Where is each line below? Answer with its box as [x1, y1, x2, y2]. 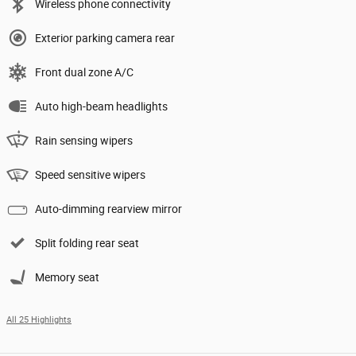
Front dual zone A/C [35, 66, 133, 79]
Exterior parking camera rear [35, 32, 175, 45]
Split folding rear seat [35, 237, 139, 250]
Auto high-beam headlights [35, 100, 168, 114]
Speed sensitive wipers [35, 168, 145, 182]
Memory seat [35, 271, 99, 284]
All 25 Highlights [6, 315, 72, 326]
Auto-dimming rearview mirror [35, 203, 182, 216]
